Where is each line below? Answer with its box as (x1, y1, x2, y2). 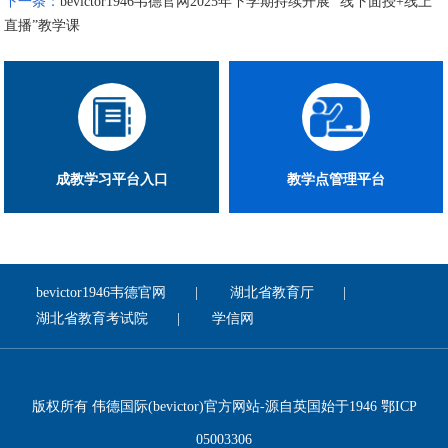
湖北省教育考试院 (36, 309, 149, 326)
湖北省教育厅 (230, 283, 315, 300)
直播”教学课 (4, 16, 81, 33)
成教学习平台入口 (55, 170, 168, 187)
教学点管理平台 (287, 170, 386, 187)
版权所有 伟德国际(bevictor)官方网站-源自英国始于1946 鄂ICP (31, 398, 417, 415)
